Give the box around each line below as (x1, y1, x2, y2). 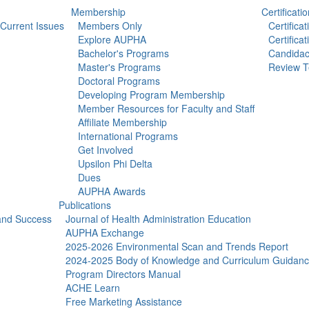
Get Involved (77, 143, 133, 157)
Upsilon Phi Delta (77, 157, 152, 170)
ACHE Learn (66, 281, 120, 295)
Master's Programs (77, 60, 161, 74)
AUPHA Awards (77, 184, 146, 198)
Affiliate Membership (77, 115, 167, 129)
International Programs (77, 129, 178, 143)
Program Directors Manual (66, 267, 181, 281)
